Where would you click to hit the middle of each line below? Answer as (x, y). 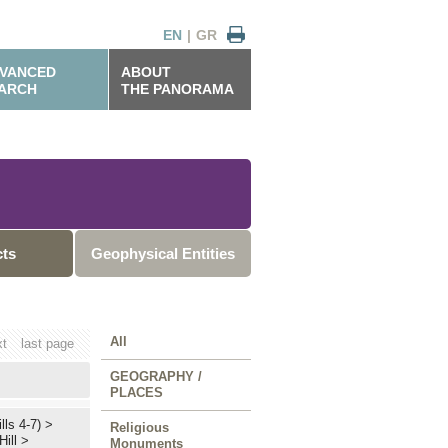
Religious (139, 427)
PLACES (136, 392)
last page (47, 343)
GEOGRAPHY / (156, 376)
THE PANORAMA (177, 89)
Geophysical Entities (163, 253)
